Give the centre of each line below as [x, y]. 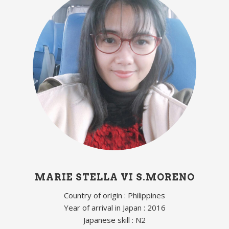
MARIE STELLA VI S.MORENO [114, 177]
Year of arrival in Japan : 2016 [114, 207]
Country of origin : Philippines [114, 195]
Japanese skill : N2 [114, 220]
